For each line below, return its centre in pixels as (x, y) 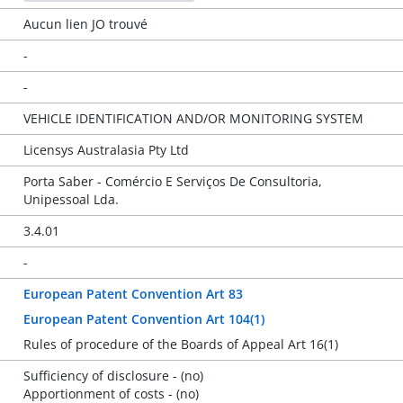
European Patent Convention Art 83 (133, 294)
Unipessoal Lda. (71, 199)
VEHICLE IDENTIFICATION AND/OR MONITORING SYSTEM (193, 118)
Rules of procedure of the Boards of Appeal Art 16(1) (180, 344)
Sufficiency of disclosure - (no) (113, 376)
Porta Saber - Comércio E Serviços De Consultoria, (172, 181)
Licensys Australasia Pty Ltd (106, 150)
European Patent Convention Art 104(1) (143, 319)
